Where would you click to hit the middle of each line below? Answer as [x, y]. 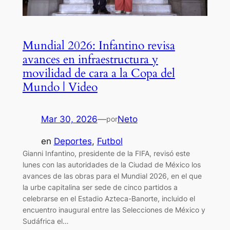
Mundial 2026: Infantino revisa [99, 46]
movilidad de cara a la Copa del [99, 73]
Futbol [110, 141]
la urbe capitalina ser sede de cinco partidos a [100, 187]
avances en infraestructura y [90, 60]
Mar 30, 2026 [69, 119]
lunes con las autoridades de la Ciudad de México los [111, 164]
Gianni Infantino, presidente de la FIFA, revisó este [106, 153]
